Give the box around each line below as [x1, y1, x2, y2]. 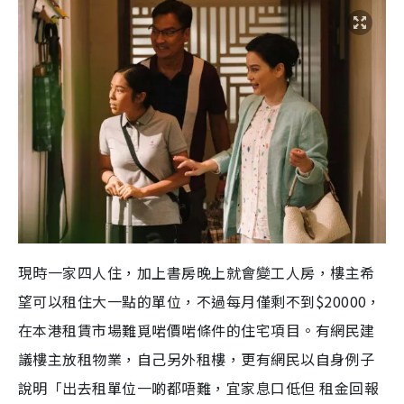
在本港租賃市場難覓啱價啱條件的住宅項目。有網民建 [18, 319, 375, 342]
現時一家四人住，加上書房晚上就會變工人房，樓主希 [18, 262, 375, 284]
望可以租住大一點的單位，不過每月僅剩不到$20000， [18, 290, 381, 313]
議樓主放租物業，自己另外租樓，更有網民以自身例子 [18, 348, 375, 371]
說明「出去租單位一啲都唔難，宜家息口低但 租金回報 [18, 377, 379, 399]
